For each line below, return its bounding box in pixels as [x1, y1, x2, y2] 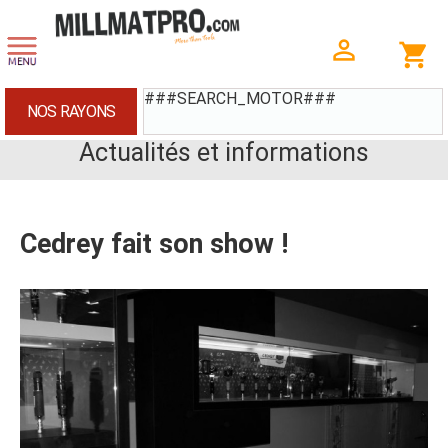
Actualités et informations [79, 138, 369, 167]
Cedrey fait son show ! [20, 228, 288, 260]
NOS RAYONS [26, 102, 116, 121]
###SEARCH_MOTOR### [144, 89, 336, 108]
